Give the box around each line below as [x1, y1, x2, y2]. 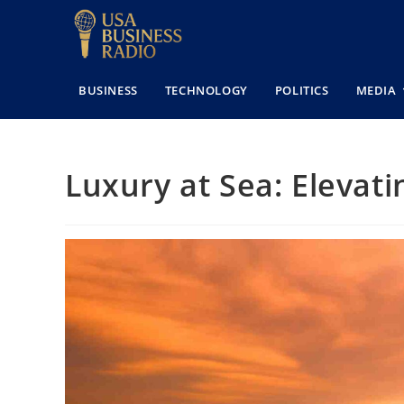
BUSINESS [78, 81, 138, 98]
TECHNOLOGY [164, 81, 248, 98]
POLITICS [274, 81, 329, 98]
